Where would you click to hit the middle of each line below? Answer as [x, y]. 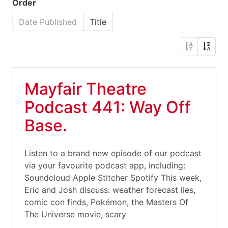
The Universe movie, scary [75, 214]
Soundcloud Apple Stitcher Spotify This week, [113, 178]
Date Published [48, 22]
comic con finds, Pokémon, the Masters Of [106, 202]
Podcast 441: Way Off [108, 107]
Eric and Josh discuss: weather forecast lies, [110, 190]
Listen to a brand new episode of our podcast [113, 153]
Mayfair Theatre [85, 89]
